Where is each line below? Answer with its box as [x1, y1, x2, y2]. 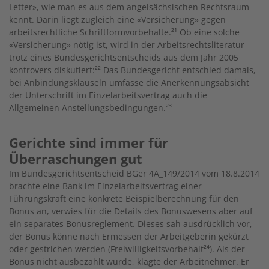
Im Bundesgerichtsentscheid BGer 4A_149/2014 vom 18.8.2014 [9, 168, 259, 180]
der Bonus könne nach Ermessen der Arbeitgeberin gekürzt [9, 231, 249, 243]
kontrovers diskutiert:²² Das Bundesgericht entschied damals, [9, 64, 256, 76]
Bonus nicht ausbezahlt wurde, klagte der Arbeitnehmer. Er [9, 256, 249, 268]
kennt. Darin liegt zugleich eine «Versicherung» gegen [9, 14, 226, 26]
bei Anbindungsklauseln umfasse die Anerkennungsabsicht [9, 77, 249, 89]
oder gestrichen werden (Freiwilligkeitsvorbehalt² [9, 243, 207, 255]
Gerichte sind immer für [9, 133, 180, 152]
